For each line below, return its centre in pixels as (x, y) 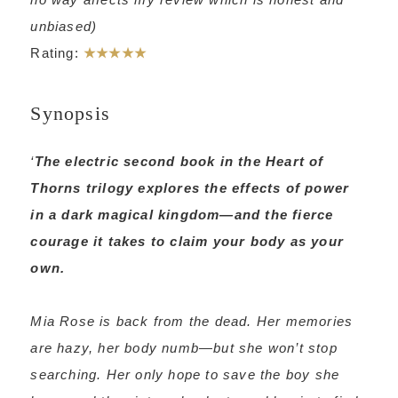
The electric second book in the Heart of (179, 161)
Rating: (57, 53)
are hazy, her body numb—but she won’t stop (184, 348)
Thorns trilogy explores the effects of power (190, 188)
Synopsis (70, 113)
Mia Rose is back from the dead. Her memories (192, 321)
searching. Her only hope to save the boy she (185, 374)
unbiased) (64, 26)
